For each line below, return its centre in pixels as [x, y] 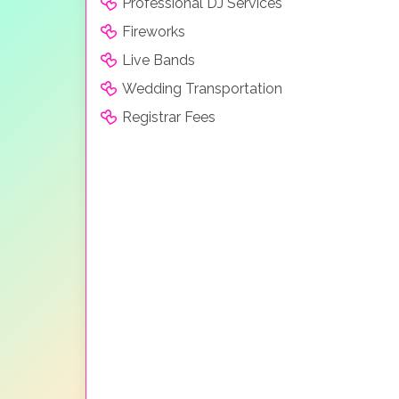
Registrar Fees [169, 117]
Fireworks [154, 31]
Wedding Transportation [202, 88]
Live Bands [159, 60]
